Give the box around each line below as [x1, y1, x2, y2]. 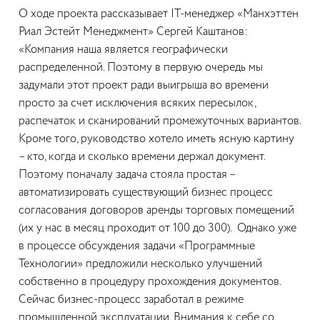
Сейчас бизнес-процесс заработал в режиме [19, 294, 244, 306]
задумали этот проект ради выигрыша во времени [19, 80, 269, 91]
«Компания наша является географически [19, 44, 228, 56]
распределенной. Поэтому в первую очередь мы [19, 62, 263, 74]
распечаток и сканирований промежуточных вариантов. [19, 116, 301, 127]
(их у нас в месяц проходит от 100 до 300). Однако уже [19, 223, 296, 234]
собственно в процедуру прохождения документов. [19, 276, 281, 288]
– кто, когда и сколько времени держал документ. [19, 151, 265, 163]
